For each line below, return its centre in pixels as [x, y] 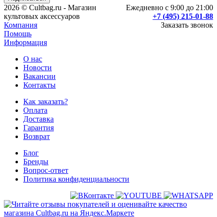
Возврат [37, 137]
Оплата [35, 110]
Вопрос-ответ [46, 170]
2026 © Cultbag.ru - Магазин [50, 8]
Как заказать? [46, 102]
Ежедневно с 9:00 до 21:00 [170, 8]
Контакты [39, 85]
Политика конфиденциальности [76, 179]
